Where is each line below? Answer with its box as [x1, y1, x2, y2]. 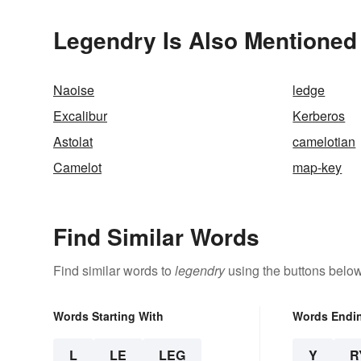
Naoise [53, 80, 94, 99]
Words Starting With [53, 307, 164, 324]
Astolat [53, 131, 93, 151]
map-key [293, 157, 342, 176]
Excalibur [53, 106, 107, 125]
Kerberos [293, 106, 346, 125]
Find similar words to [53, 260, 175, 280]
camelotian [293, 131, 356, 151]
